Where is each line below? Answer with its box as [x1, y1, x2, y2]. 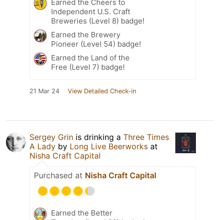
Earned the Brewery [51, 29, 120, 39]
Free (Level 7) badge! [51, 62, 125, 72]
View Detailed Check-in [68, 87, 136, 95]
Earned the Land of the [51, 53, 130, 62]
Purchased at [34, 170, 85, 180]
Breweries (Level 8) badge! [51, 16, 144, 26]
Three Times [123, 132, 169, 142]
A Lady [29, 141, 55, 151]
